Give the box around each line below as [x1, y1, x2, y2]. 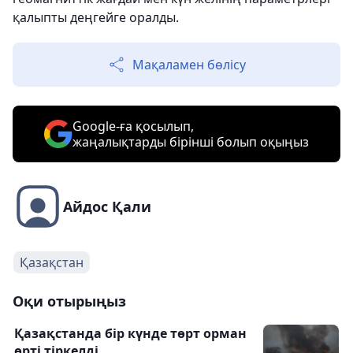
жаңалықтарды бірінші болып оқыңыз [72, 133, 309, 150]
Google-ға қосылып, [72, 117, 194, 135]
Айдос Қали [63, 197, 151, 216]
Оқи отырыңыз [13, 292, 126, 310]
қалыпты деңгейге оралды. [13, 9, 179, 26]
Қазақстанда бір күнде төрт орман [14, 325, 247, 342]
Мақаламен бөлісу [132, 56, 246, 73]
